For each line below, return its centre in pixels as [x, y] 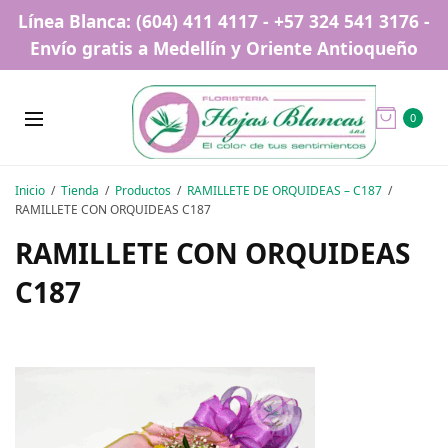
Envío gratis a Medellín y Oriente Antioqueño [224, 48]
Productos [143, 190]
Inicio [30, 190]
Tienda [80, 190]
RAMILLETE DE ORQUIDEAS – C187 [284, 190]
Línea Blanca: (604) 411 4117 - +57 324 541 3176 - [224, 21]
